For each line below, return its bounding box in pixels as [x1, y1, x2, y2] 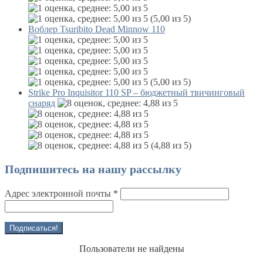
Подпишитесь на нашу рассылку [5, 163, 181, 176]
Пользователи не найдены [79, 244, 184, 254]
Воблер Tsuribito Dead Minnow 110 [28, 24, 165, 35]
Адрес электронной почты [5, 188, 113, 199]
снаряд [28, 98, 55, 109]
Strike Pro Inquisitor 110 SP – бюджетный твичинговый [28, 87, 245, 98]
